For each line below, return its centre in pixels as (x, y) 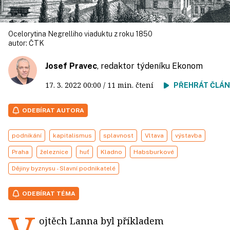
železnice (54, 152)
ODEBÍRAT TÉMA (49, 194)
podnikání (27, 136)
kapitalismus (72, 136)
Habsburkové (154, 152)
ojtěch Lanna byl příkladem (101, 221)
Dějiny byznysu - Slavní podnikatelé (64, 168)
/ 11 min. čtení (132, 85)
